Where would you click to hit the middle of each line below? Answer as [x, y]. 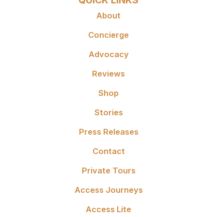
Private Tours [108, 171]
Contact [108, 151]
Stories [108, 113]
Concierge [108, 35]
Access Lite [108, 209]
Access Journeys [108, 190]
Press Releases [108, 132]
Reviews [108, 74]
